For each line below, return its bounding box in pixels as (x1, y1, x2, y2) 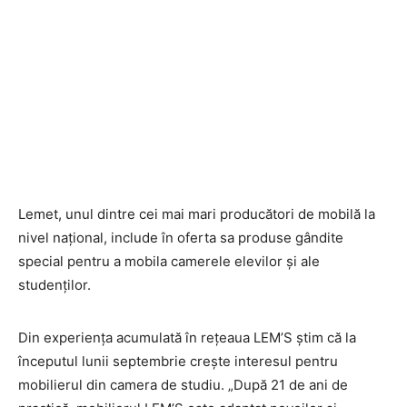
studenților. (18, 276, 91, 293)
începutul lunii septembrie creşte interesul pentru (18, 352, 338, 370)
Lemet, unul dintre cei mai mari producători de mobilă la (18, 205, 375, 223)
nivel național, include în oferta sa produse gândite (18, 229, 343, 246)
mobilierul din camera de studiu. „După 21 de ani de (18, 376, 348, 393)
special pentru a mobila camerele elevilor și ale (18, 253, 320, 270)
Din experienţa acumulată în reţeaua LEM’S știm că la (18, 329, 356, 346)
